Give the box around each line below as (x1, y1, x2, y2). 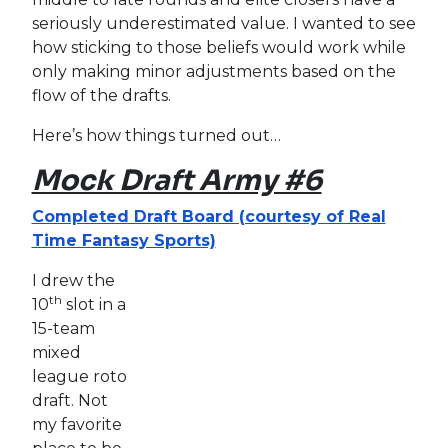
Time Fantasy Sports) (31, 230, 216, 250)
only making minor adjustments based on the (31, 61, 396, 81)
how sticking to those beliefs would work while (31, 37, 406, 57)
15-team (31, 318, 95, 338)
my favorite (31, 414, 122, 434)
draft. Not (31, 390, 108, 410)
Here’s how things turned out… (31, 125, 281, 145)
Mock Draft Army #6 (31, 162, 322, 198)
